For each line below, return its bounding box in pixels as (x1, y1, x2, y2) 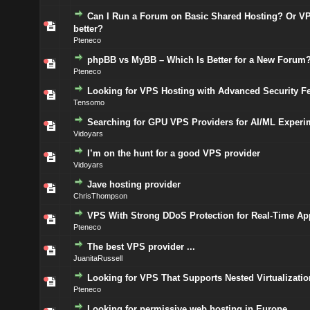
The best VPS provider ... (86, 241, 195, 252)
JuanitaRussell (73, 254, 122, 262)
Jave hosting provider (86, 179, 181, 190)
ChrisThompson (73, 192, 127, 200)
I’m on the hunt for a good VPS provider (86, 148, 260, 158)
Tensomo (73, 98, 104, 107)
